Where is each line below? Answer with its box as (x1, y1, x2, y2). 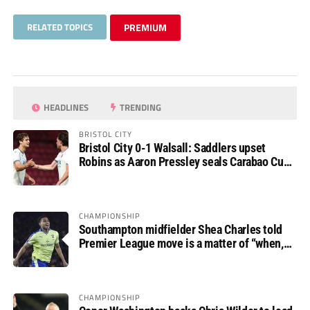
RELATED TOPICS (26, 20, 93, 35)
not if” (78, 250, 109, 265)
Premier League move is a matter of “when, (78, 236, 284, 251)
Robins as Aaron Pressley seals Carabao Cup (78, 154, 290, 170)
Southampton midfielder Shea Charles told (78, 222, 282, 237)
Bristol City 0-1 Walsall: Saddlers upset (78, 140, 266, 156)
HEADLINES (42, 100, 89, 115)
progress (78, 168, 121, 183)
